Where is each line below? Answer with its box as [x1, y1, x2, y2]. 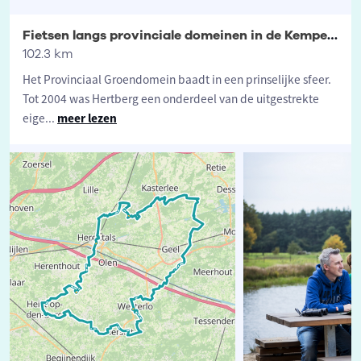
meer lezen [57, 110, 117, 127]
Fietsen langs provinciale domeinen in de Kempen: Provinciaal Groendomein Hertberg [327, 27, 338, 45]
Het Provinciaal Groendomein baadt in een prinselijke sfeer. [23, 72, 331, 88]
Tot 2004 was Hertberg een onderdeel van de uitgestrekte [23, 91, 319, 107]
